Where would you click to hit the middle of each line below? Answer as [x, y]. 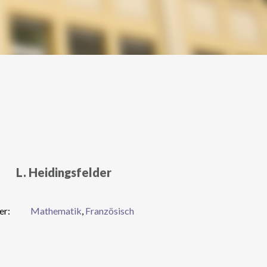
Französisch [109, 210]
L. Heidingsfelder [63, 172]
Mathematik [56, 210]
